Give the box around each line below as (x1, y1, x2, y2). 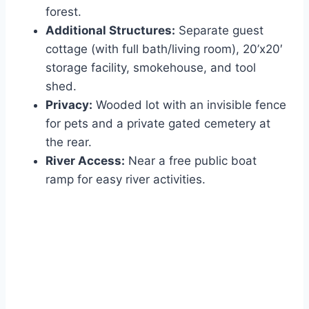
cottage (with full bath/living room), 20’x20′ (46, 42, 283, 57)
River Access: (46, 154, 125, 168)
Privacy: (46, 98, 92, 112)
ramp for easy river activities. (46, 172, 206, 187)
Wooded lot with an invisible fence (92, 98, 286, 112)
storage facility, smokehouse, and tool (46, 61, 256, 75)
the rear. (46, 135, 92, 150)
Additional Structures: (46, 23, 175, 38)
